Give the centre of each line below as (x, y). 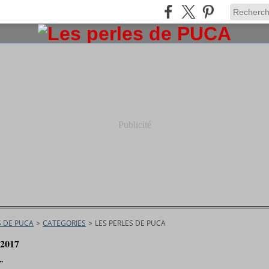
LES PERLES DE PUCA (130, 223)
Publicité (134, 125)
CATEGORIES (64, 223)
